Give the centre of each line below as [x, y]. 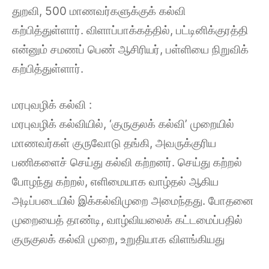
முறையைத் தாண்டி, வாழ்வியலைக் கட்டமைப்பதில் [127, 220]
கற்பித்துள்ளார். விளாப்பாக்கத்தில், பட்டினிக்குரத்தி [130, 30]
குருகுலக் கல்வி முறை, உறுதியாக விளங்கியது [118, 239]
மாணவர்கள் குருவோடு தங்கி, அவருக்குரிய [114, 143]
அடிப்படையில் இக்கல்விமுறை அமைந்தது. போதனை [133, 201]
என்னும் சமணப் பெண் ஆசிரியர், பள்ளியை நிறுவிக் [130, 49]
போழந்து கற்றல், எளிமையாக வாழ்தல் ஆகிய [115, 182]
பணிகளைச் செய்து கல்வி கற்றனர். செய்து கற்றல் [127, 162]
